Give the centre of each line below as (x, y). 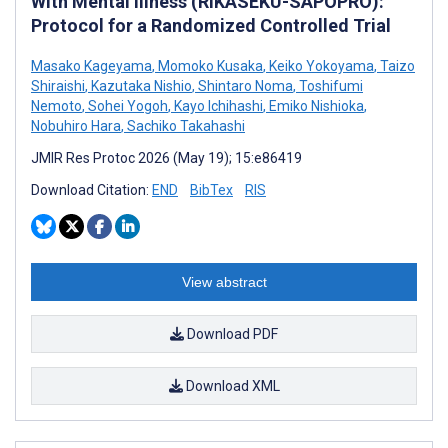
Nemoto (56, 105)
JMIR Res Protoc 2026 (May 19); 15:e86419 (166, 157)
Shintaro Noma (244, 85)
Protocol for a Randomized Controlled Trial (211, 25)
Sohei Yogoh (126, 105)
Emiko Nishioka (315, 105)
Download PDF (231, 333)
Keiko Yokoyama (320, 65)
